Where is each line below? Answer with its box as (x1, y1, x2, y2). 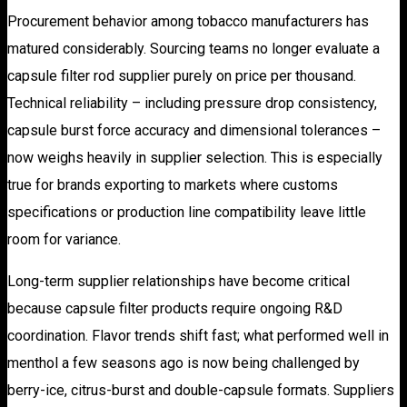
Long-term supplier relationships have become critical (7, 273, 350, 291)
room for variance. (7, 231, 121, 249)
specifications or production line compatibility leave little (7, 203, 366, 222)
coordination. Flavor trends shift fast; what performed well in (7, 327, 389, 345)
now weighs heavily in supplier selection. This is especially (7, 149, 382, 167)
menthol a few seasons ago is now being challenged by (7, 354, 360, 372)
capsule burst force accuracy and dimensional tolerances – (7, 122, 381, 140)
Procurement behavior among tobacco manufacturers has (7, 13, 369, 31)
